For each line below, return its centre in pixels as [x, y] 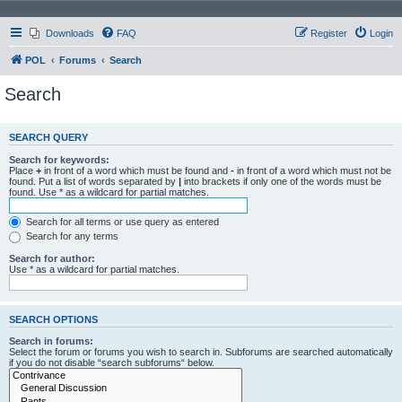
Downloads [70, 33]
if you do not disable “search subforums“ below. [112, 363]
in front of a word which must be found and [136, 170]
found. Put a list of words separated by [94, 181]
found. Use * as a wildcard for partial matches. [109, 192]
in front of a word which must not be [313, 170]
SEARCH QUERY [48, 138]
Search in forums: [51, 341]
